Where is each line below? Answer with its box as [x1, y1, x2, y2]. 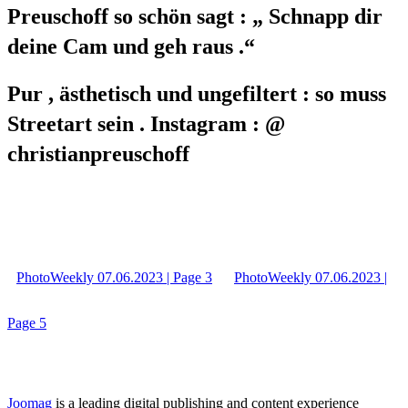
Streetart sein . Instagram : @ [7, 112, 285, 137]
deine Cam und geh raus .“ [7, 34, 255, 58]
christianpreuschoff [7, 142, 189, 167]
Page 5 [7, 315, 46, 331]
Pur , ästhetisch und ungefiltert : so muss [7, 82, 386, 107]
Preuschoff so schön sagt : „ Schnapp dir [7, 4, 382, 28]
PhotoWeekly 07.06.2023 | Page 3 [16, 270, 212, 286]
